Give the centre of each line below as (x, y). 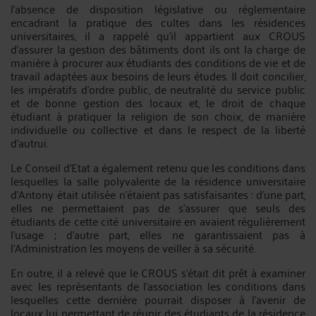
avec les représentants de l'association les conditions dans (158, 286)
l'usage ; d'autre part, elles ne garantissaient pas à (158, 234)
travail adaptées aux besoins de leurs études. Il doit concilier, (158, 75)
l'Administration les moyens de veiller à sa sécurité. (133, 248)
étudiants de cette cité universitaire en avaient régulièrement (158, 221)
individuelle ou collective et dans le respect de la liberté (158, 129)
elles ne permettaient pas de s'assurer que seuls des (158, 207)
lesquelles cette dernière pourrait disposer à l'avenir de (158, 299)
